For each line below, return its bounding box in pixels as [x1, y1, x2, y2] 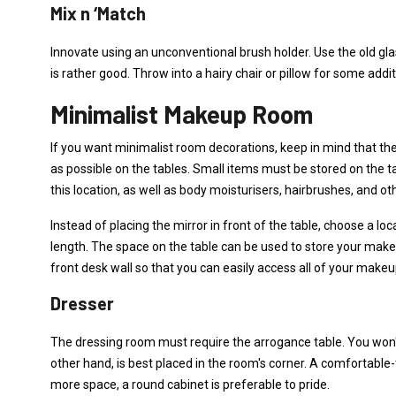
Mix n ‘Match [50, 3, 146, 24]
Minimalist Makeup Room [50, 99, 313, 129]
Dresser [50, 293, 114, 314]
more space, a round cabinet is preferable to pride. [50, 377, 330, 392]
